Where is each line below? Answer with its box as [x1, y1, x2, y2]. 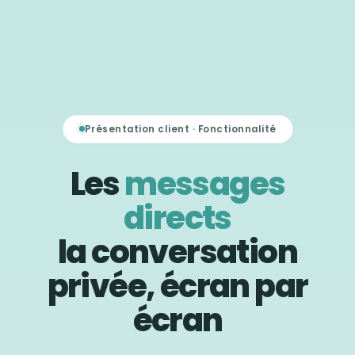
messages [124, 161, 285, 206]
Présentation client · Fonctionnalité [84, 122, 277, 136]
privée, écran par [47, 263, 308, 308]
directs [124, 195, 231, 240]
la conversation [58, 229, 297, 274]
